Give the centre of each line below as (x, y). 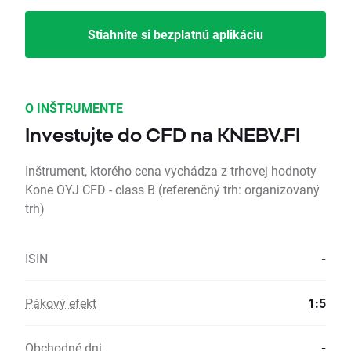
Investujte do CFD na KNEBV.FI (163, 135)
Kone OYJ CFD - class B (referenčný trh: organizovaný (172, 190)
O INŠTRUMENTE (74, 108)
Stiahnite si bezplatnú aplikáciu (175, 34)
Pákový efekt (61, 303)
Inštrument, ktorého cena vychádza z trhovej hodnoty (171, 171)
